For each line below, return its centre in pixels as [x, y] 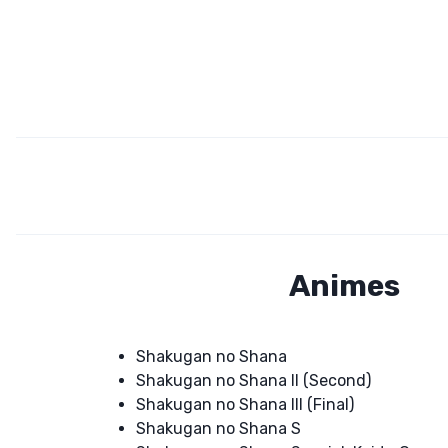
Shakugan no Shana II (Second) [253, 380]
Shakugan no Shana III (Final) [244, 404]
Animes [344, 285]
